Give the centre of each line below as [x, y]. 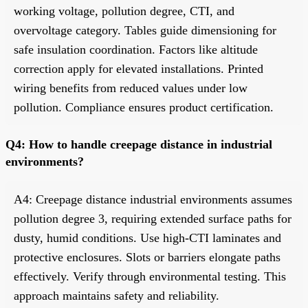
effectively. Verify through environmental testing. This [150, 276]
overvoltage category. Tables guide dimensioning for [145, 30]
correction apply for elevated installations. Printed [139, 68]
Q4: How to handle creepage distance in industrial [139, 144]
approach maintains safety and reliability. [117, 295]
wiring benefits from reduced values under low [131, 88]
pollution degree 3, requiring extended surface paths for [153, 218]
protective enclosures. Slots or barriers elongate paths [147, 257]
